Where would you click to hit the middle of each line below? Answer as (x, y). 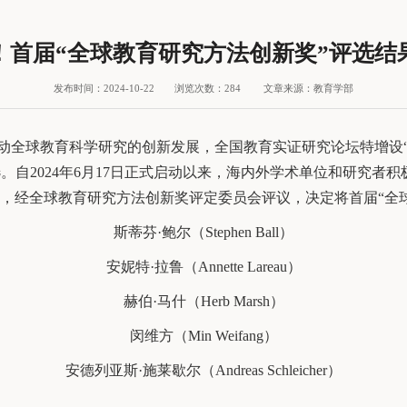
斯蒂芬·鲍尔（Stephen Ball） (203, 232)
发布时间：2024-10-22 (104, 88)
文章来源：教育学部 (309, 88)
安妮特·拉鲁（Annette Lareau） (203, 266)
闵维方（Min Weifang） (203, 335)
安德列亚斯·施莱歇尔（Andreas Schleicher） (203, 370)
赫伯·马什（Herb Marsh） (203, 301)
